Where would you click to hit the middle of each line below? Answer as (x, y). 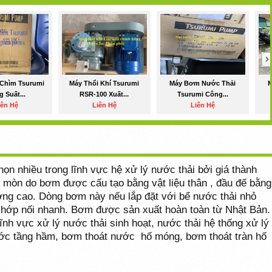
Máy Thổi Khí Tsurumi (104, 83)
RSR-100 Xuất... (104, 94)
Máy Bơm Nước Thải (203, 83)
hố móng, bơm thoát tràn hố (203, 236)
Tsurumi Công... (202, 94)
